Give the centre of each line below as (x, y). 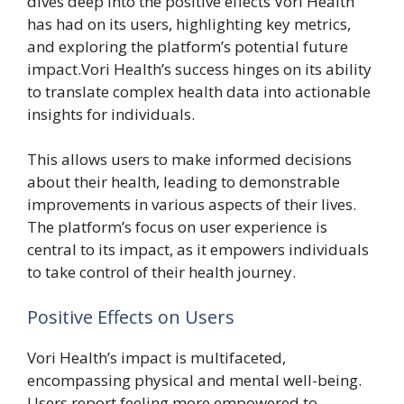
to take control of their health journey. (161, 272)
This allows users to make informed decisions (189, 159)
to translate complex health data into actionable (199, 91)
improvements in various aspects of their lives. (192, 204)
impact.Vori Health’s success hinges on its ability (199, 69)
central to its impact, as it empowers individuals (198, 249)
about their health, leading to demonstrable (184, 182)
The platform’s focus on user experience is (177, 227)
